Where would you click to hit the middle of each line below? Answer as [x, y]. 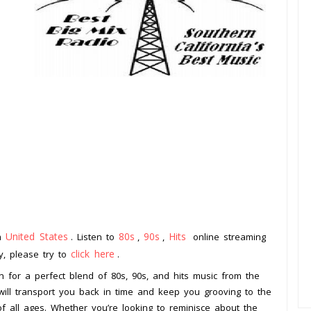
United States [37, 237]
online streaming [227, 237]
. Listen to [95, 237]
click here [93, 254]
